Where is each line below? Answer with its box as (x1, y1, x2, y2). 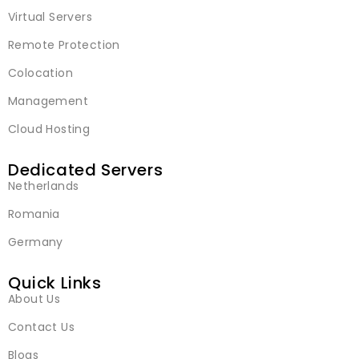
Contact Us (8, 318, 75, 335)
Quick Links (8, 271, 102, 294)
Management (8, 92, 88, 109)
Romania (8, 205, 60, 222)
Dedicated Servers (8, 158, 163, 181)
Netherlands (8, 177, 79, 194)
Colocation (8, 64, 73, 81)
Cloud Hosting (8, 120, 91, 137)
